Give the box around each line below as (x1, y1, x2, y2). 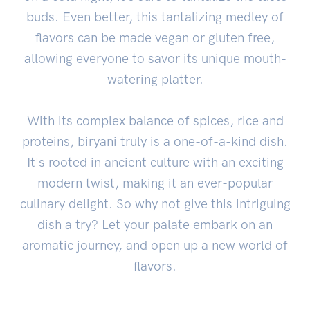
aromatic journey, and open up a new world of (22, 237, 288, 253)
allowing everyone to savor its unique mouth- (24, 50, 286, 66)
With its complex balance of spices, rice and (26, 112, 284, 129)
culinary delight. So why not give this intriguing (19, 195, 291, 212)
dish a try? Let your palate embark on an (37, 216, 273, 232)
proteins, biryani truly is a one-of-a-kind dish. (22, 133, 288, 149)
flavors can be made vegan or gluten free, (35, 29, 275, 46)
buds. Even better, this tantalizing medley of (26, 8, 284, 25)
